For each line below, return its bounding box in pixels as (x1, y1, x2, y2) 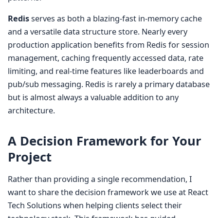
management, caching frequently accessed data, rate (8, 53, 203, 64)
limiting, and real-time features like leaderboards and (8, 66, 204, 77)
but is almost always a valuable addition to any (8, 92, 179, 103)
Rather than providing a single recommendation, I (8, 174, 192, 185)
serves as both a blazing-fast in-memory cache (29, 13, 202, 24)
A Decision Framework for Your (8, 132, 201, 150)
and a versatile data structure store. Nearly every (8, 26, 187, 37)
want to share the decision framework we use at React (8, 187, 208, 198)
